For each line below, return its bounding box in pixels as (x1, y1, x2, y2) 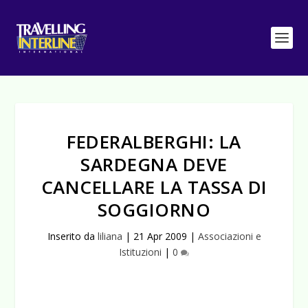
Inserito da (47, 230, 98, 243)
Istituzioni (119, 245, 162, 258)
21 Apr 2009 (133, 230, 187, 243)
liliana (97, 230, 122, 243)
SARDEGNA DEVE (80, 152, 228, 177)
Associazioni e (197, 230, 261, 243)
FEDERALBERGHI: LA (67, 129, 241, 154)
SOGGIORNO (97, 197, 211, 222)
